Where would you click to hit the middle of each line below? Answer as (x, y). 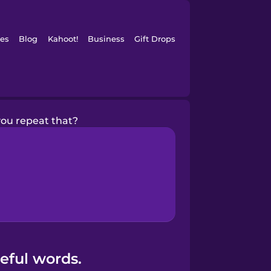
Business (106, 39)
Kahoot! (63, 39)
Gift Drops (155, 39)
